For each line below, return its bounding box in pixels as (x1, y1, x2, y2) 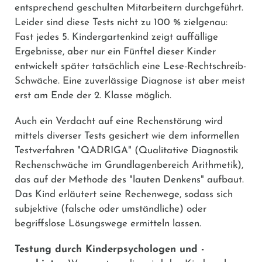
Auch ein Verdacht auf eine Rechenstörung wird (15, 116, 223, 126)
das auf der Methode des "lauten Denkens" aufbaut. (15, 174, 244, 185)
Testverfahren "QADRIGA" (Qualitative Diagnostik (15, 145, 238, 156)
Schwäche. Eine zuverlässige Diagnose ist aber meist (15, 75, 245, 86)
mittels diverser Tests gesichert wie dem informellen (15, 130, 239, 141)
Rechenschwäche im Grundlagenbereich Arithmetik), (15, 160, 243, 170)
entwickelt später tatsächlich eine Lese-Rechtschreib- (15, 61, 246, 71)
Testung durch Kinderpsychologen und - (15, 244, 204, 254)
